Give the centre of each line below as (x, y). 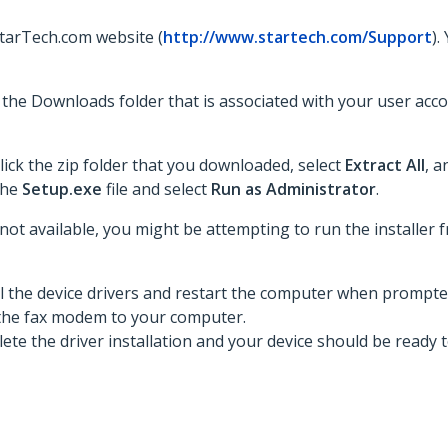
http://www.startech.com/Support (297, 37)
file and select (158, 189)
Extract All (385, 165)
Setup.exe (64, 189)
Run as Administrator (293, 189)
